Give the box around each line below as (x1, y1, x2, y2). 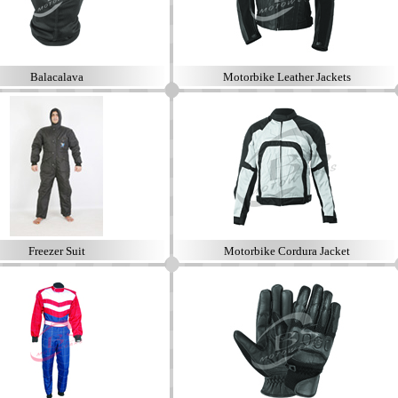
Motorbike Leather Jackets (222, 70, 351, 84)
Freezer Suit (28, 244, 85, 258)
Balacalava (29, 70, 84, 84)
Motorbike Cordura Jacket (223, 244, 350, 258)
